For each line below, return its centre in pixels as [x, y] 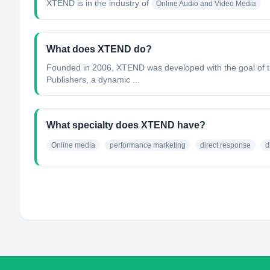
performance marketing [148, 145]
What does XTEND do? [99, 49]
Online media [73, 145]
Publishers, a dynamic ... [93, 80]
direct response [225, 145]
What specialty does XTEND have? [126, 125]
